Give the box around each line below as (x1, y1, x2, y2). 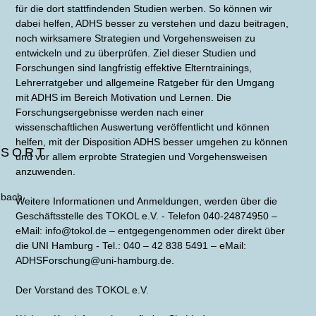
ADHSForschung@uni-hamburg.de (16, 255, 172, 266)
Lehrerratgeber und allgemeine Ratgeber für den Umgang (16, 77, 275, 88)
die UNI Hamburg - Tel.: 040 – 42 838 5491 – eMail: (16, 240, 247, 251)
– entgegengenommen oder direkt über (107, 225, 286, 236)
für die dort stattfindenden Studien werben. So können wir (16, 3, 273, 14)
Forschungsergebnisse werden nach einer (16, 107, 205, 118)
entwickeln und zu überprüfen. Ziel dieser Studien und (16, 47, 257, 59)
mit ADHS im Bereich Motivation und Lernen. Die (16, 92, 232, 103)
